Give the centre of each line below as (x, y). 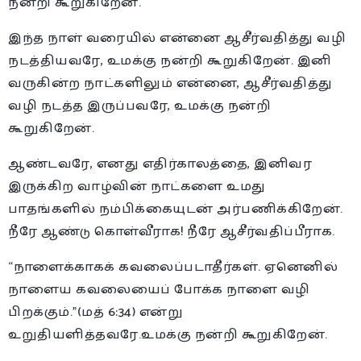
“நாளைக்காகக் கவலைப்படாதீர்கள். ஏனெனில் (173, 267)
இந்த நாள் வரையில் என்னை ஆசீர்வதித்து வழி (177, 38)
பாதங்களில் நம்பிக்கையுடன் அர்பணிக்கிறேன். (176, 209)
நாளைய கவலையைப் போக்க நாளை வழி (159, 289)
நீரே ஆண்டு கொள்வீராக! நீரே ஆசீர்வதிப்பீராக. (172, 231)
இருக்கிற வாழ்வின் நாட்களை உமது (137, 186)
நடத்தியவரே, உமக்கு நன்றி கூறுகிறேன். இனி (170, 60)
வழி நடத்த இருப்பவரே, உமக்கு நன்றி (139, 106)
